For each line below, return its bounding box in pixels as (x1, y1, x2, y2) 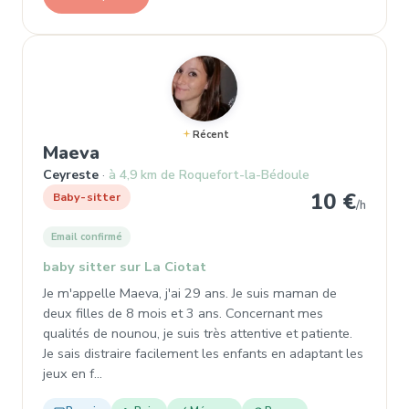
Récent (192, 128, 229, 142)
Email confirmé (51, 230, 122, 244)
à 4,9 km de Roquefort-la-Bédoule (109, 166, 309, 184)
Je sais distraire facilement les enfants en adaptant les (43, 344, 363, 362)
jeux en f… (43, 364, 102, 383)
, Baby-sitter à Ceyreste (99, 140, 311, 164)
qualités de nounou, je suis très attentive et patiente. (43, 324, 352, 342)
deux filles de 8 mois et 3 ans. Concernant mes (43, 304, 323, 322)
